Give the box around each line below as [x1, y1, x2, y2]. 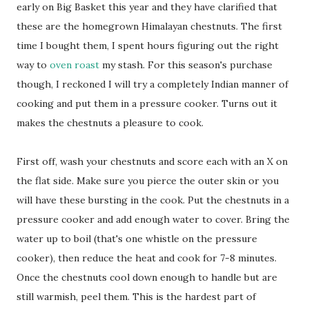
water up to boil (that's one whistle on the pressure [17, 232, 257, 245]
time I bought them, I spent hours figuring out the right [17, 39, 279, 52]
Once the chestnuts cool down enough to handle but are [17, 270, 277, 283]
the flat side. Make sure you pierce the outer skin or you [17, 174, 279, 187]
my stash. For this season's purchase [99, 58, 272, 71]
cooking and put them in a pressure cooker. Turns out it [17, 97, 277, 110]
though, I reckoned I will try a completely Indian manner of [17, 77, 288, 90]
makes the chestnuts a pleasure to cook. [17, 116, 203, 129]
